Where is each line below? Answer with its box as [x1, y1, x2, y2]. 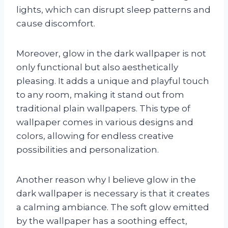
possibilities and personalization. [16, 144, 159, 155]
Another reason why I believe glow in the [16, 174, 196, 185]
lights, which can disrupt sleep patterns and [16, 4, 211, 15]
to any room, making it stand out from [16, 89, 184, 100]
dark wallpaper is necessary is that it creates [16, 188, 210, 198]
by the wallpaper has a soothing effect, [16, 215, 187, 226]
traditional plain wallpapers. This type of [16, 103, 190, 113]
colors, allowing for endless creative [16, 130, 174, 141]
